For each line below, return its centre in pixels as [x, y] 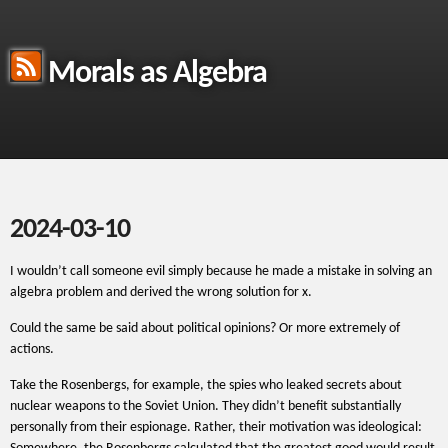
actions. [32, 349]
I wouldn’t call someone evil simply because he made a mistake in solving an [221, 271]
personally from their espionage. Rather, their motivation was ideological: [216, 427]
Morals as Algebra [154, 74]
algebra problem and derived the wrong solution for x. [161, 292]
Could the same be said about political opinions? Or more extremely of [205, 328]
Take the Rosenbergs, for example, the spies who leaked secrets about [206, 385]
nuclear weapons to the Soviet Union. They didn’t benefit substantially [205, 406]
